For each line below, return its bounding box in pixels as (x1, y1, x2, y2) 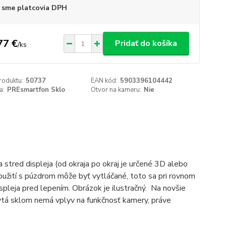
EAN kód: (91, 76, 118, 85)
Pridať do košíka (115, 38, 177, 49)
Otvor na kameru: (91, 85, 142, 94)
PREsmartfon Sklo (7, 85, 65, 94)
